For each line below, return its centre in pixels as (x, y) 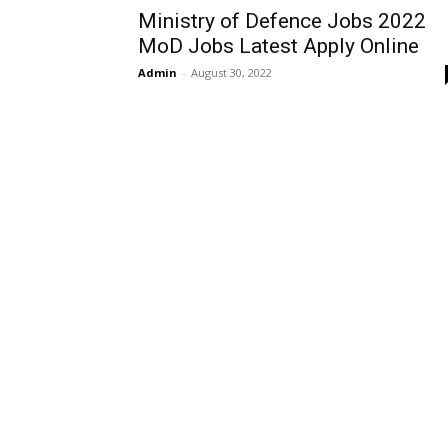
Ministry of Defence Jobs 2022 (282, 21)
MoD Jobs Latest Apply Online (278, 46)
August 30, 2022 (231, 73)
